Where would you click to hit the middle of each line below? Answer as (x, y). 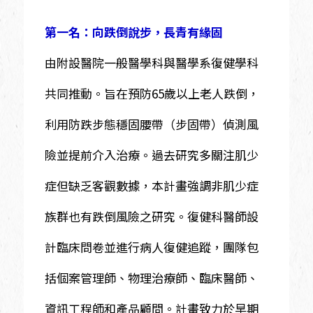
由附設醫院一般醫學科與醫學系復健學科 (151, 62)
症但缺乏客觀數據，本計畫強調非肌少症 (151, 185)
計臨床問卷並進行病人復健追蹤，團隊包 (151, 247)
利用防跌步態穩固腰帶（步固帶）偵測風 (151, 124)
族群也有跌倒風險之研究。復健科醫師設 (151, 216)
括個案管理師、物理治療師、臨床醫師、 (151, 277)
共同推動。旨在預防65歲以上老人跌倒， (152, 93)
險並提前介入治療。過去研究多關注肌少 (151, 154)
